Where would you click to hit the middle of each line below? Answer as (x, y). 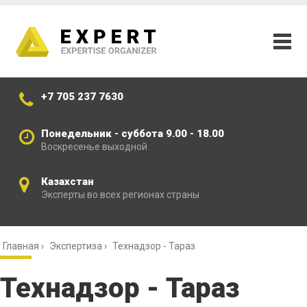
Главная (21, 246)
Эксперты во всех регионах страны (121, 195)
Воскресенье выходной (94, 147)
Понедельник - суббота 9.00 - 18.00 (134, 134)
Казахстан (69, 182)
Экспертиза (76, 246)
